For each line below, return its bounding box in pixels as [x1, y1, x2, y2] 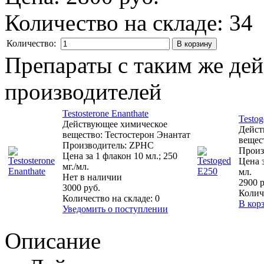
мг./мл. [62, 161, 89, 172]
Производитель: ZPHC [62, 140, 154, 151]
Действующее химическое [62, 119, 167, 130]
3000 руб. [62, 183, 100, 193]
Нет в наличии [62, 172, 122, 183]
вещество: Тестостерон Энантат [62, 130, 190, 140]
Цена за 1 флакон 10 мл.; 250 [62, 151, 177, 161]
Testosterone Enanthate [62, 108, 148, 119]
